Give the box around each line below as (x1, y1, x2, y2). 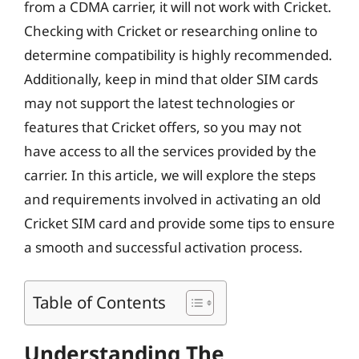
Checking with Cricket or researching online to (24, 22, 317, 40)
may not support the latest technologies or (24, 94, 295, 112)
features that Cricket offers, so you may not (24, 118, 301, 136)
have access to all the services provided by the (24, 142, 317, 160)
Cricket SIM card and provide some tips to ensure (24, 214, 335, 232)
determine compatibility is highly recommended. (24, 46, 333, 64)
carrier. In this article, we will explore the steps (24, 166, 316, 184)
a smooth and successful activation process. (24, 238, 303, 256)
